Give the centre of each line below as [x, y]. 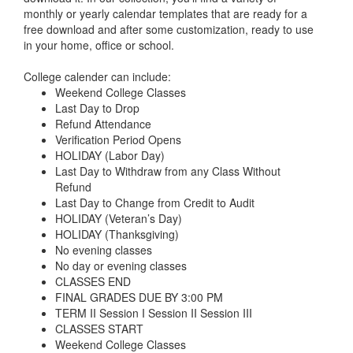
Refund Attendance [105, 123]
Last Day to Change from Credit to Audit [156, 202]
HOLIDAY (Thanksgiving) [117, 234]
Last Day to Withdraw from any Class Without [168, 171]
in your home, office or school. [100, 45]
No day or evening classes [121, 265]
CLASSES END [95, 281]
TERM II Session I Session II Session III [155, 312]
